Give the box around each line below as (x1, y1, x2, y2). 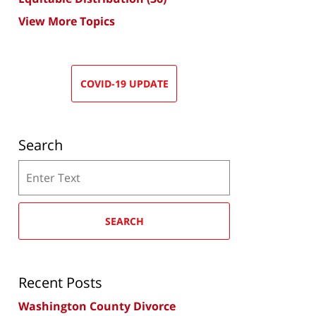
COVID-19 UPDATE (80, 76, 169, 90)
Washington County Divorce (18, 298, 176, 314)
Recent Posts (18, 272, 102, 292)
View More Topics (18, 13, 115, 29)
